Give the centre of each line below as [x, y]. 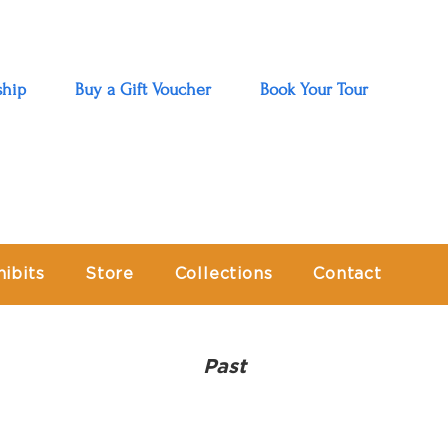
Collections [223, 273]
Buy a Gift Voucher [142, 89]
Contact [347, 273]
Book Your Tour [313, 89]
